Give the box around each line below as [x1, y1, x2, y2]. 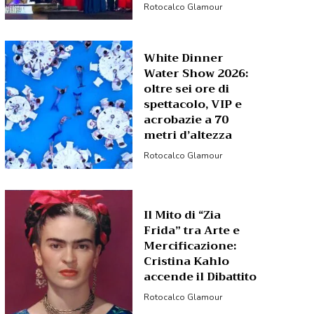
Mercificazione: [144, 235, 237, 256]
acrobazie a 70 [144, 110, 229, 130]
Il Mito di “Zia [144, 205, 221, 225]
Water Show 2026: [144, 64, 249, 84]
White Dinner [144, 48, 224, 69]
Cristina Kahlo [144, 251, 230, 271]
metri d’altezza [144, 125, 233, 146]
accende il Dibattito [144, 266, 257, 287]
